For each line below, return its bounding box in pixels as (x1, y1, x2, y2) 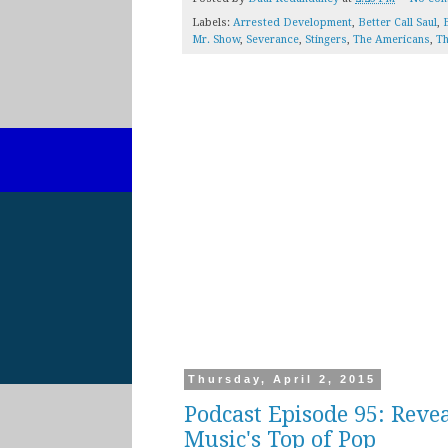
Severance (246, 33, 299, 47)
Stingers (305, 33, 347, 47)
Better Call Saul (358, 16, 437, 30)
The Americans (353, 33, 430, 47)
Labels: (192, 16, 233, 30)
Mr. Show (192, 33, 240, 47)
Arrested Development (233, 16, 352, 30)
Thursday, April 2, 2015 (188, 373, 377, 386)
